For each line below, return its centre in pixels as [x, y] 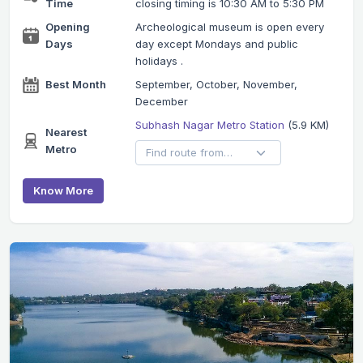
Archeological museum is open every [229, 27]
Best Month [76, 85]
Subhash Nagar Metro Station [211, 125]
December [161, 102]
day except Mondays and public [216, 44]
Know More [63, 191]
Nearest [66, 132]
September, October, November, [216, 85]
